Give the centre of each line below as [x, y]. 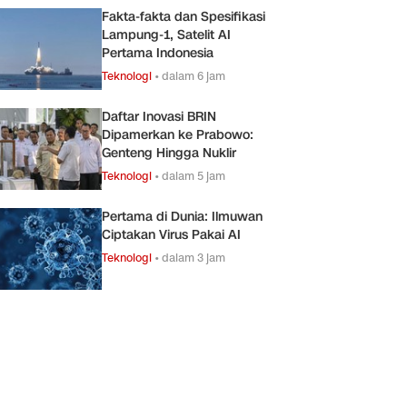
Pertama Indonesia [158, 53]
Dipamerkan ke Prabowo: [178, 134]
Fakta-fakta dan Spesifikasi [184, 16]
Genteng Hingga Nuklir [169, 153]
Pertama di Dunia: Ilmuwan [182, 216]
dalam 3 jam [194, 257]
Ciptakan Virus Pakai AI [171, 234]
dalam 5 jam [194, 175]
